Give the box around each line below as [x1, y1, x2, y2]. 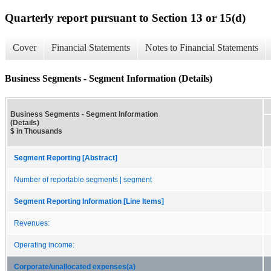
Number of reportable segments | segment [14, 175, 152, 183]
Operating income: [14, 241, 74, 249]
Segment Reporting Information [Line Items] [14, 197, 164, 205]
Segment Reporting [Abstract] [14, 154, 117, 162]
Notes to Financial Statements [145, 42, 258, 53]
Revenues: [14, 219, 50, 227]
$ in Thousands [10, 126, 62, 135]
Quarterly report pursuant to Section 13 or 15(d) [5, 11, 246, 24]
